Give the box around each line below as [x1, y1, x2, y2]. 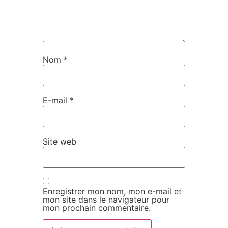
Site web [43, 136, 76, 147]
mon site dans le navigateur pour [43, 194, 169, 205]
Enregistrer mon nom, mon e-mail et [43, 186, 182, 197]
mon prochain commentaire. [43, 203, 151, 213]
